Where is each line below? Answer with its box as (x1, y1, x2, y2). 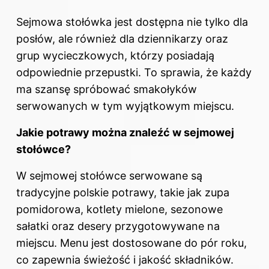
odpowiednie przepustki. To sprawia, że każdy (16, 66, 252, 79)
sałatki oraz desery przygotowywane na (16, 220, 220, 233)
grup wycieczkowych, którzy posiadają (16, 49, 214, 62)
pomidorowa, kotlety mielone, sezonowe (16, 203, 223, 216)
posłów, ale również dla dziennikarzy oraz (16, 32, 228, 46)
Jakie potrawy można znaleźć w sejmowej (16, 126, 234, 139)
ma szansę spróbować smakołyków (16, 83, 197, 96)
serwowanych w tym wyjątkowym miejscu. (16, 100, 234, 113)
